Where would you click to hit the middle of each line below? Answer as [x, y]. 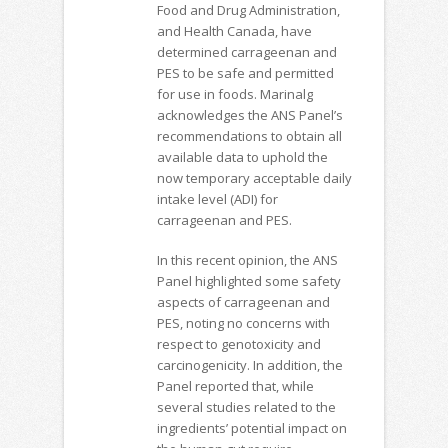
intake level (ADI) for [217, 198]
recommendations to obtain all [249, 135]
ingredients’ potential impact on [251, 428]
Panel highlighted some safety [248, 281]
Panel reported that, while [235, 386]
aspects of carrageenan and [243, 302]
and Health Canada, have [234, 30]
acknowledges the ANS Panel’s [249, 114]
